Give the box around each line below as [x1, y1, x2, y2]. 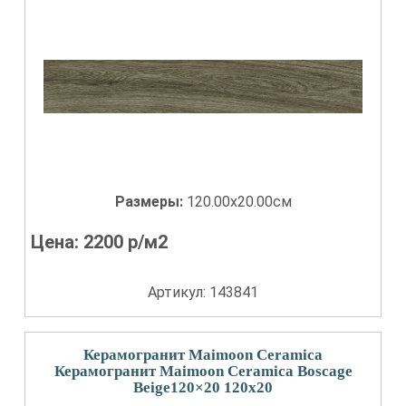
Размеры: [114, 193, 187, 210]
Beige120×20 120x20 [133, 379, 273, 396]
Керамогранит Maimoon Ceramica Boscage [53, 362, 353, 380]
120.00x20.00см [186, 193, 292, 210]
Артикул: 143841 [148, 284, 258, 301]
